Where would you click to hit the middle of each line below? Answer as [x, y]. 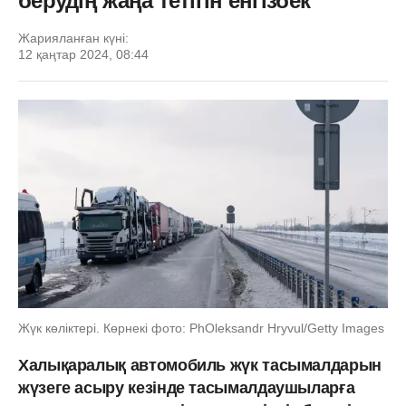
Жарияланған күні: [73, 38]
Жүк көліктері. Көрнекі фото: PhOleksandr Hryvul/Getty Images [201, 328]
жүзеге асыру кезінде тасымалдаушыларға [187, 387]
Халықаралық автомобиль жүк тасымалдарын [200, 365]
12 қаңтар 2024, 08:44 [83, 54]
